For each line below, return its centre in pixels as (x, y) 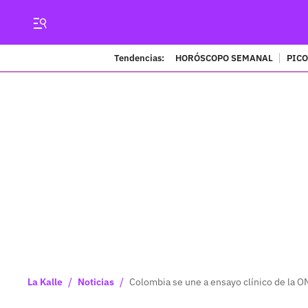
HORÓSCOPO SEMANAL (224, 58)
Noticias (96, 282)
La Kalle (45, 282)
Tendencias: (139, 58)
